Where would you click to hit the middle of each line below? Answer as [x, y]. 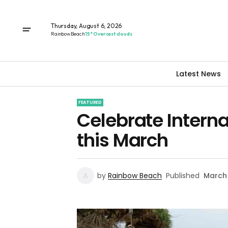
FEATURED [90, 102]
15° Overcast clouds [109, 34]
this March [123, 140]
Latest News [198, 74]
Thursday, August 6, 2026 [87, 25]
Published [183, 176]
